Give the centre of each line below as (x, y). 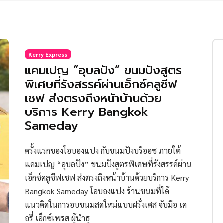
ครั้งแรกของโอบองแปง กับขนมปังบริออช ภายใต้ (103, 151)
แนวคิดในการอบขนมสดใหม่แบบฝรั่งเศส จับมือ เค (106, 205)
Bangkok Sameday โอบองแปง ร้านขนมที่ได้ (97, 191)
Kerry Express (48, 54)
